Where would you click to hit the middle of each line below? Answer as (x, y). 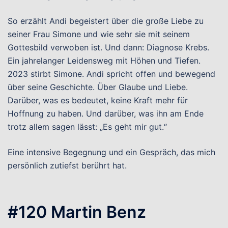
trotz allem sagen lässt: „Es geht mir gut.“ (87, 127)
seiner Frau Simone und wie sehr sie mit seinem (99, 34)
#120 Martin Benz (77, 212)
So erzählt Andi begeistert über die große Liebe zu (106, 21)
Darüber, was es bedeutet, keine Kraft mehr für (98, 100)
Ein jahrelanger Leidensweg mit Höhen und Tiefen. (104, 61)
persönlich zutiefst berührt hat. (67, 165)
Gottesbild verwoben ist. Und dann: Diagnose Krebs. (108, 47)
